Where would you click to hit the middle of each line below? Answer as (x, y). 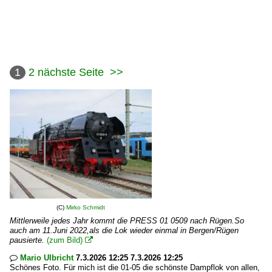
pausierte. (27, 240)
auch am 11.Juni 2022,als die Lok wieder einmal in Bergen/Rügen (124, 230)
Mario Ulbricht (47, 258)
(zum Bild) (65, 240)
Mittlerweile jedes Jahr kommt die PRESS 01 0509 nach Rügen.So (127, 221)
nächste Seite (71, 72)
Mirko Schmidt (86, 207)
